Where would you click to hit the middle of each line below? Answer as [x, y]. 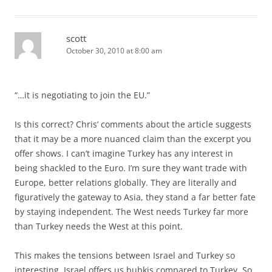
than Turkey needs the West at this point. [99, 226]
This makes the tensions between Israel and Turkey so [125, 255]
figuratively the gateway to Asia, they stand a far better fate [135, 197]
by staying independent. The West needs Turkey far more [131, 211]
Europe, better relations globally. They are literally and [126, 182]
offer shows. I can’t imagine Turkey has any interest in [124, 153]
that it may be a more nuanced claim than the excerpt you [133, 138]
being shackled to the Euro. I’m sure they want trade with [131, 168]
